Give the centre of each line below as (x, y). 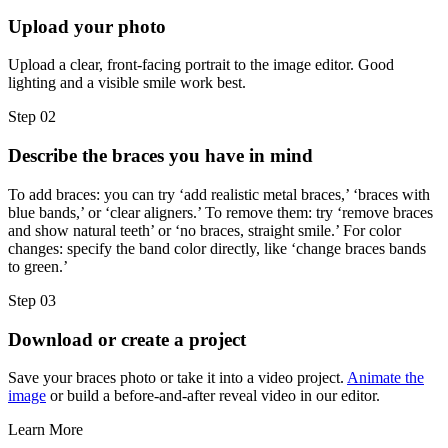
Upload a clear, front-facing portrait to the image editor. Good (201, 65)
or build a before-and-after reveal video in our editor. (213, 396)
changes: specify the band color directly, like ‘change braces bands (217, 248)
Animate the (385, 378)
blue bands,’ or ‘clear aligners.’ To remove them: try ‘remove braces (220, 212)
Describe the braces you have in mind (160, 156)
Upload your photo (87, 26)
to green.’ (38, 266)
